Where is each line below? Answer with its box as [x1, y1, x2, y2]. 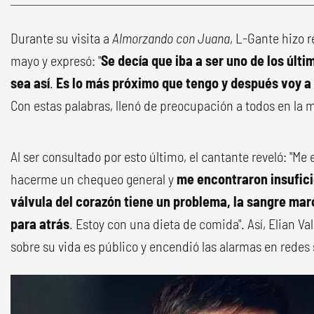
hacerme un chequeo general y [11, 170, 177, 188]
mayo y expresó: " [11, 52, 101, 69]
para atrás [11, 215, 69, 233]
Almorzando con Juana [112, 29, 230, 47]
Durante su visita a [11, 29, 112, 47]
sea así [11, 74, 50, 92]
